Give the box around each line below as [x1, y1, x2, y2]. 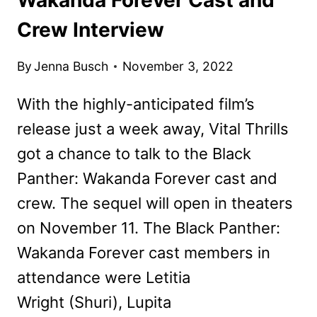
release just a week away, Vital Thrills [17, 120, 289, 139]
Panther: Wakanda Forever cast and [17, 169, 277, 188]
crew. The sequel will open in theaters [17, 194, 293, 213]
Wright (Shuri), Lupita [17, 293, 171, 312]
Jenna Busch [34, 59, 109, 74]
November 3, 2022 [122, 59, 234, 74]
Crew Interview [17, 17, 164, 42]
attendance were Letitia [17, 268, 190, 287]
